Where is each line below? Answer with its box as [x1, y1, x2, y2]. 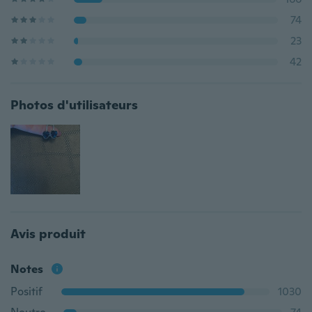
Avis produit [10, 226, 86, 242]
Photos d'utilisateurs [10, 97, 138, 113]
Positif [10, 284, 42, 299]
